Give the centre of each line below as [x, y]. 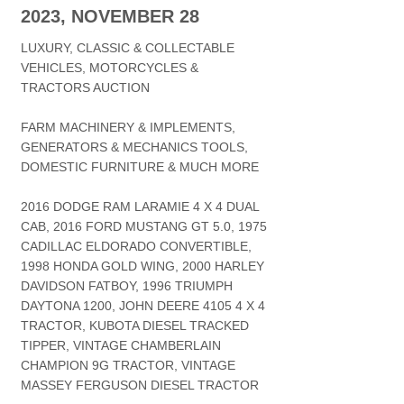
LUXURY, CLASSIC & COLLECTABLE [128, 48]
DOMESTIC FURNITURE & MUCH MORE [140, 167]
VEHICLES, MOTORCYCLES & [110, 68]
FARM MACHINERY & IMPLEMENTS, [128, 127]
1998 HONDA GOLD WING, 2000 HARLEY [142, 266]
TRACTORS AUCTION [85, 87]
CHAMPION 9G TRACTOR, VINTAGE [128, 365]
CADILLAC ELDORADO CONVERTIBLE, [136, 246]
